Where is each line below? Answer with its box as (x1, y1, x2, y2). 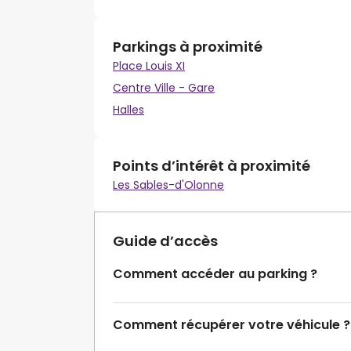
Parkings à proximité (113, 37, 262, 57)
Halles (113, 102, 144, 118)
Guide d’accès (113, 231, 218, 251)
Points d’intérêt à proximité (113, 156, 310, 176)
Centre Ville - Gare (113, 80, 215, 96)
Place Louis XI (113, 58, 185, 74)
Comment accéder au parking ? (113, 265, 317, 284)
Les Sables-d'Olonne (113, 177, 224, 194)
